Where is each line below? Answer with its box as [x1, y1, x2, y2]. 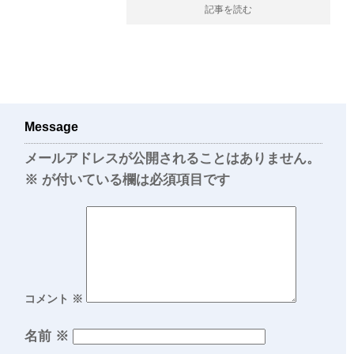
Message [24, 120, 78, 134]
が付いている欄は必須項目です [38, 172, 230, 188]
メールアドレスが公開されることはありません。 [24, 151, 320, 167]
